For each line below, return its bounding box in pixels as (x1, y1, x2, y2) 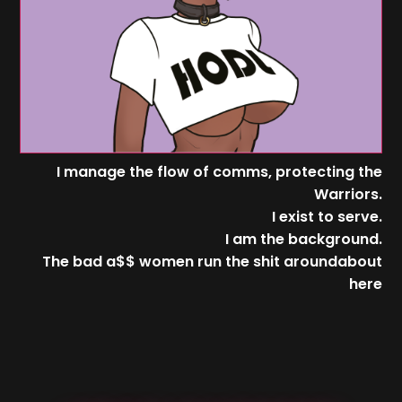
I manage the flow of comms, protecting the (56, 162, 382, 183)
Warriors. (313, 184, 382, 205)
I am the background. (224, 229, 382, 250)
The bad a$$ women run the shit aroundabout (41, 251, 382, 273)
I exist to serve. (271, 206, 382, 228)
